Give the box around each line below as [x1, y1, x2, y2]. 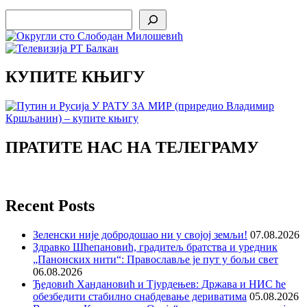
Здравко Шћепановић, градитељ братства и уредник [33, 241, 278, 253]
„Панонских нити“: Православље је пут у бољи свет [33, 253, 278, 265]
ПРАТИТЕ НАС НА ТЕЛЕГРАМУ [5, 138, 259, 157]
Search [5, 8, 34, 21]
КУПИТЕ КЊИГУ [5, 68, 145, 86]
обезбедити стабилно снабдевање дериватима [33, 290, 247, 302]
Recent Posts [5, 197, 95, 215]
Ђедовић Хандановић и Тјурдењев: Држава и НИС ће [33, 278, 286, 290]
